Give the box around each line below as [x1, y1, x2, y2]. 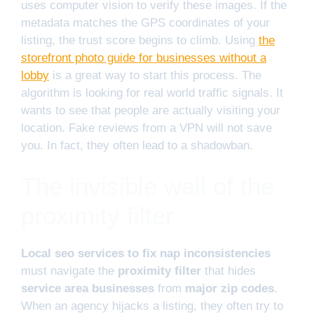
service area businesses [21, 282, 154, 296]
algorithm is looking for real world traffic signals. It [21, 86, 283, 100]
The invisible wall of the [21, 172, 274, 200]
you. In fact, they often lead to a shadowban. [21, 138, 253, 152]
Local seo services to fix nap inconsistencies [21, 247, 271, 261]
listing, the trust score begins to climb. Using [21, 33, 259, 47]
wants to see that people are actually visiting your [21, 103, 280, 117]
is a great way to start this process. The [49, 68, 261, 82]
